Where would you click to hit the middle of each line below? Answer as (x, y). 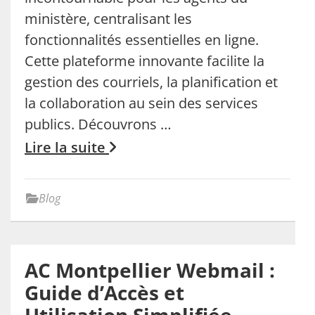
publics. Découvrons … (98, 124)
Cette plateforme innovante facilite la (144, 60)
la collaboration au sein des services (141, 103)
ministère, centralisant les (108, 18)
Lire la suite (67, 147)
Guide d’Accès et (104, 292)
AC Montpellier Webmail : (150, 270)
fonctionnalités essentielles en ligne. (142, 39)
